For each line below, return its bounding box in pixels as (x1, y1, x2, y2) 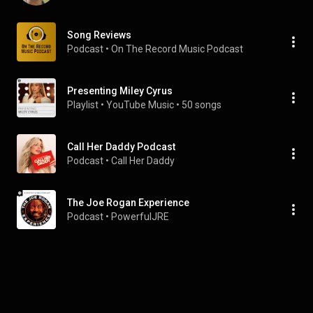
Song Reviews (67, 29, 131, 41)
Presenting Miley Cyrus (67, 85, 173, 96)
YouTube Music (106, 99, 174, 110)
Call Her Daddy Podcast (67, 141, 175, 152)
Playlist (67, 99, 99, 110)
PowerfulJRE (111, 211, 169, 222)
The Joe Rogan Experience (67, 197, 189, 208)
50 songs (182, 99, 221, 110)
